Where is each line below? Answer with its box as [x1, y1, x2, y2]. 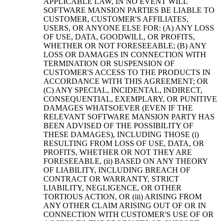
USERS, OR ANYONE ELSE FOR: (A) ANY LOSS [43, 24, 214, 33]
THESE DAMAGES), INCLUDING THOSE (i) [43, 130, 199, 139]
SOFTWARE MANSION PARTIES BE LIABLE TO [43, 6, 215, 15]
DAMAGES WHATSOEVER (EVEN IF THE [43, 104, 193, 112]
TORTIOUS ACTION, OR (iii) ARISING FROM [43, 192, 202, 201]
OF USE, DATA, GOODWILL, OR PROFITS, [43, 33, 195, 41]
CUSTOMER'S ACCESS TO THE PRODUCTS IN [43, 68, 211, 77]
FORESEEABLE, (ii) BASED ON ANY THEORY [43, 157, 208, 166]
